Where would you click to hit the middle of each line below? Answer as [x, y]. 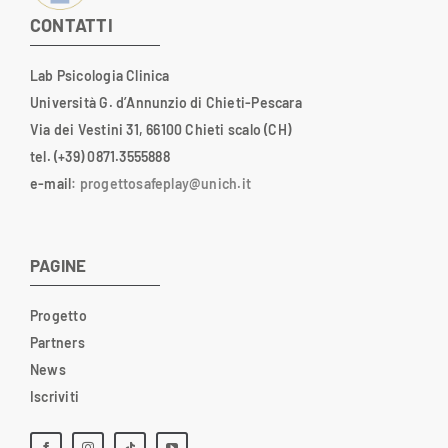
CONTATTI [71, 25]
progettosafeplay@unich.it [165, 184]
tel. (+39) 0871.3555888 [99, 157]
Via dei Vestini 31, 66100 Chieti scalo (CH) [160, 130]
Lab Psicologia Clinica [99, 76]
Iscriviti [54, 397]
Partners [57, 343]
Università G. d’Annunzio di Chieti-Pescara [165, 103]
